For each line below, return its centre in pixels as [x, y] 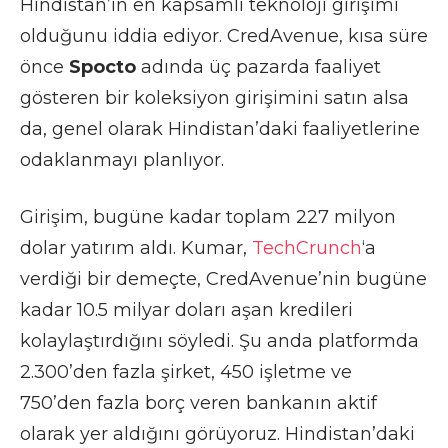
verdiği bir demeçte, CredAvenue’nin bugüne [223, 278]
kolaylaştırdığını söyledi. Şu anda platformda [219, 340]
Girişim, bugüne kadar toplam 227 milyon [208, 216]
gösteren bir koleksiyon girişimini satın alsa [214, 97]
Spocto [102, 66]
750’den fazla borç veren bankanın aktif [198, 402]
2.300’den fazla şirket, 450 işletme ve [186, 371]
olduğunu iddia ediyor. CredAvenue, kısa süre [224, 35]
